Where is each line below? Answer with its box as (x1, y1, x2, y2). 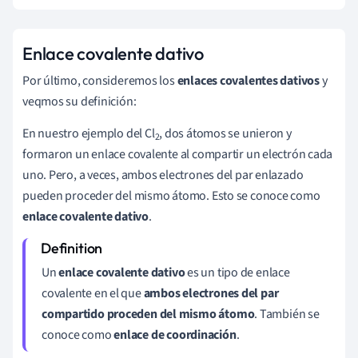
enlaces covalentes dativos (177, 71, 322, 89)
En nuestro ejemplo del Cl (22, 124, 155, 142)
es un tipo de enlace (187, 263, 290, 281)
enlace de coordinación (113, 325, 237, 344)
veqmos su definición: (22, 92, 137, 110)
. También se (254, 304, 320, 323)
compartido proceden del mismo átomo (42, 304, 255, 323)
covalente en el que (42, 284, 144, 302)
